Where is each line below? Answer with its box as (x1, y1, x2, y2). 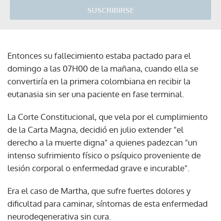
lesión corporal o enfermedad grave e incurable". (7, 162, 189, 173)
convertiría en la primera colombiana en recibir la (7, 75, 190, 86)
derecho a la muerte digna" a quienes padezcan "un (7, 137, 197, 147)
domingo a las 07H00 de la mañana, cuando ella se (7, 63, 198, 74)
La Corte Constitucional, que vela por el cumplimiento (7, 111, 208, 122)
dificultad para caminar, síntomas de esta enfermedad (7, 198, 208, 209)
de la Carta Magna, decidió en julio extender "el (7, 124, 184, 135)
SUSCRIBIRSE (87, 5, 134, 15)
